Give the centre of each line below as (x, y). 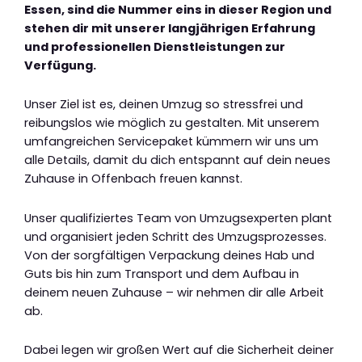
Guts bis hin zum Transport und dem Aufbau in (162, 274)
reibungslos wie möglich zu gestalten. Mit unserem (172, 123)
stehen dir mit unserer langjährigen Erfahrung (170, 28)
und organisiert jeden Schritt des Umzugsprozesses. (175, 236)
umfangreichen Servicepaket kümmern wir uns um (171, 142)
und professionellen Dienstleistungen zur (155, 46)
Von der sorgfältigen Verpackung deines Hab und (169, 255)
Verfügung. (60, 65)
